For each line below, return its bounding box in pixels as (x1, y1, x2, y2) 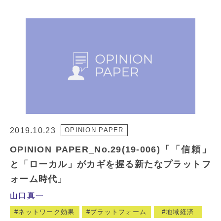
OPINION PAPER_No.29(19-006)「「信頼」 (10, 144, 211, 154)
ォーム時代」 (10, 174, 67, 184)
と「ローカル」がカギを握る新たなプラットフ (10, 159, 211, 169)
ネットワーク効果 (18, 208, 75, 216)
